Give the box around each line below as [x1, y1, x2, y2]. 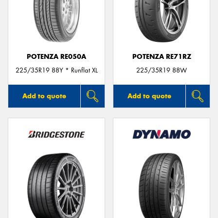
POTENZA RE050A [27, 52, 86, 61]
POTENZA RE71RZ [132, 52, 191, 61]
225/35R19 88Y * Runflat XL [15, 66, 98, 75]
